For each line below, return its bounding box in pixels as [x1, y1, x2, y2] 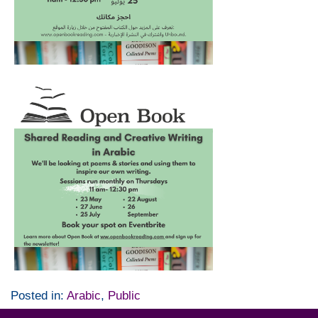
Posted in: [11, 288, 67, 302]
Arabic [67, 288, 101, 302]
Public [108, 288, 141, 302]
